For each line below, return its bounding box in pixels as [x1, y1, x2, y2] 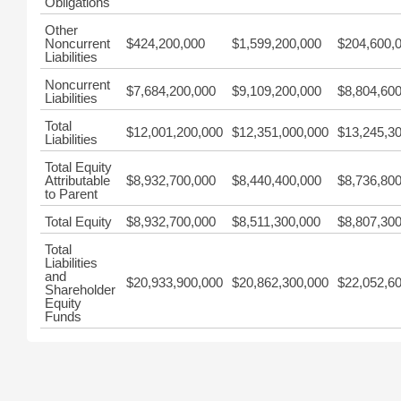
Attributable [45, 173, 110, 188]
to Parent [45, 186, 98, 201]
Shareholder [45, 282, 115, 297]
